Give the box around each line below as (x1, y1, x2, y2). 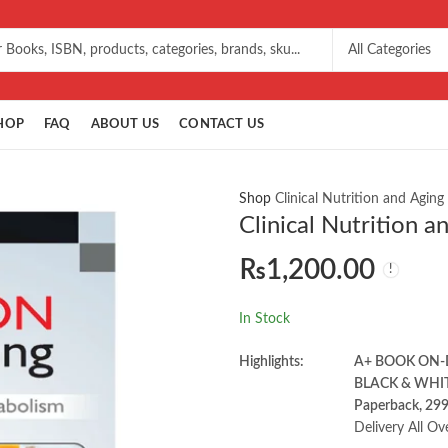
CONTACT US (179, 118, 265, 131)
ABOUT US (90, 118, 160, 131)
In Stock (238, 311, 290, 326)
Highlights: (238, 354, 304, 369)
